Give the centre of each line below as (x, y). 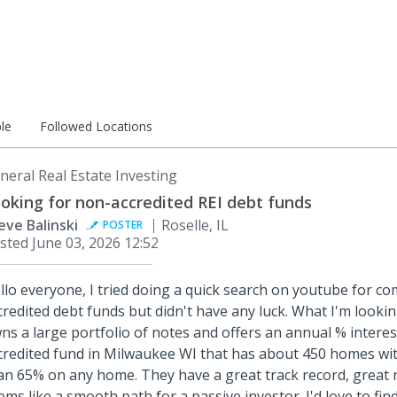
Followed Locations (96, 126)
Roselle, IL (195, 225)
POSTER (123, 225)
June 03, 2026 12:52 (95, 243)
